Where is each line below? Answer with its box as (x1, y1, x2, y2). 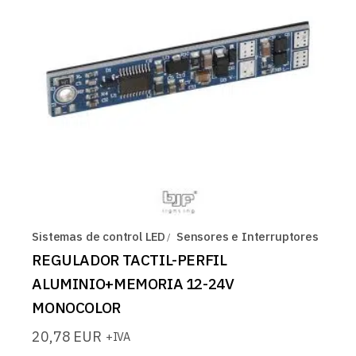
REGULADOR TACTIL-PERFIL (32, 250, 227, 269)
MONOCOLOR (32, 297, 121, 317)
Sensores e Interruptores (176, 228, 319, 244)
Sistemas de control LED (32, 228, 166, 244)
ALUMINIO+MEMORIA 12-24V (32, 273, 234, 293)
